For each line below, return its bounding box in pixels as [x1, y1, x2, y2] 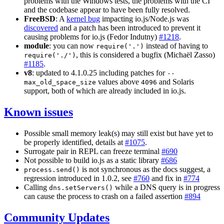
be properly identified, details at [24, 138, 125, 147]
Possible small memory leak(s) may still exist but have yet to [24, 129, 213, 138]
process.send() [24, 166, 80, 174]
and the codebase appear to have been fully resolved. [24, 5, 190, 14]
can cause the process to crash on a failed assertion [24, 192, 184, 201]
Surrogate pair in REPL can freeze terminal [24, 147, 161, 156]
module [24, 41, 49, 50]
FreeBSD [24, 14, 55, 23]
